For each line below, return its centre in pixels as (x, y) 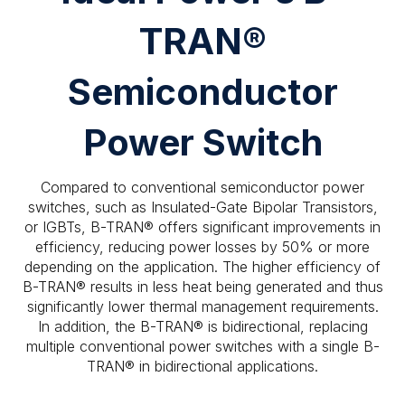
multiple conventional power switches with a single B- (202, 346)
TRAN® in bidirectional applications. (202, 366)
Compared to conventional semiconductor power (202, 187)
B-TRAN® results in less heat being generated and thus (202, 287)
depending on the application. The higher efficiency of (202, 267)
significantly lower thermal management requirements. (202, 306)
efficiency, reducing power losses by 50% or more (202, 247)
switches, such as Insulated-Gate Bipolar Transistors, (202, 207)
